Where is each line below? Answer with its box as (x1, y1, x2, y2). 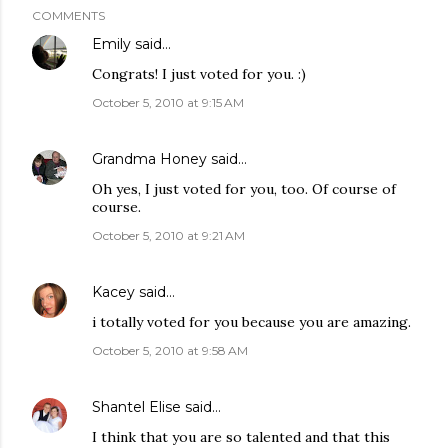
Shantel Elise (92, 398, 181, 416)
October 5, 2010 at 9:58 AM (92, 343, 248, 358)
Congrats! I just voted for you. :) (92, 65, 306, 83)
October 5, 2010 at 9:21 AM (92, 228, 245, 243)
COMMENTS (32, 8, 105, 23)
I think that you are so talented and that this (92, 428, 390, 446)
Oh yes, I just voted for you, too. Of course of (92, 180, 396, 198)
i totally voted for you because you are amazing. (92, 313, 411, 331)
